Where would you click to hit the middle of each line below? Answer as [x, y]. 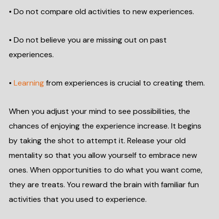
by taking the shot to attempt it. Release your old [97, 141]
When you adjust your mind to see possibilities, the [99, 111]
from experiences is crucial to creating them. [124, 83]
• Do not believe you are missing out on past [88, 40]
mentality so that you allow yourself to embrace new [103, 155]
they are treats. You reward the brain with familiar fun [104, 185]
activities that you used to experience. [77, 199]
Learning [29, 83]
